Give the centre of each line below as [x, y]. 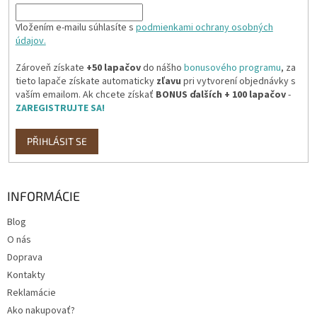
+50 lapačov [113, 68]
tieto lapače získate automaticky [86, 81]
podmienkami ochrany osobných [204, 28]
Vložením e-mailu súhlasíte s [75, 28]
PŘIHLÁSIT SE [57, 141]
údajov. [30, 41]
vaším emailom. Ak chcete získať [85, 95]
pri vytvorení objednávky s [238, 81]
